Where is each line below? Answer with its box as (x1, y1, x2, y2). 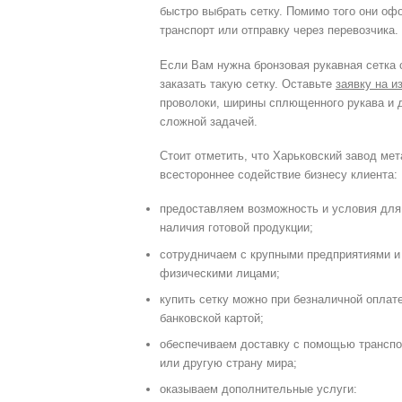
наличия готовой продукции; (159, 221, 313, 235)
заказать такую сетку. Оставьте (159, 76, 336, 91)
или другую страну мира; (159, 355, 297, 370)
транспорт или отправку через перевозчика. (159, 23, 398, 38)
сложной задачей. (159, 114, 258, 128)
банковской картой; (159, 310, 264, 325)
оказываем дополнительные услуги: (159, 381, 357, 396)
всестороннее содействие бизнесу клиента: (159, 168, 398, 182)
